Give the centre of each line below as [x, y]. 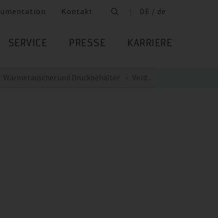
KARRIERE [150, 44]
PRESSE [87, 44]
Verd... [142, 77]
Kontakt [77, 11]
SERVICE [27, 44]
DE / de [153, 11]
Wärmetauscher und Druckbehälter [62, 77]
